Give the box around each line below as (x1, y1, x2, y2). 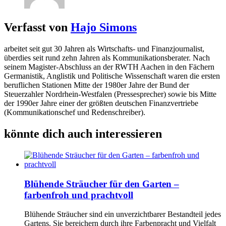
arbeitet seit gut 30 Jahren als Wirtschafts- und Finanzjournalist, (4, 44, 204, 53)
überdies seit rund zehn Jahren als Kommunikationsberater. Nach (4, 53, 210, 63)
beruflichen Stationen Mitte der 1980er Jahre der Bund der (4, 81, 189, 90)
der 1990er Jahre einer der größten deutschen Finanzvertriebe (4, 99, 198, 108)
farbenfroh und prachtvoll (24, 189, 133, 200)
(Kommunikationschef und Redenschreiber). (4, 108, 145, 117)
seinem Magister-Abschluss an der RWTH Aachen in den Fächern (4, 63, 214, 72)
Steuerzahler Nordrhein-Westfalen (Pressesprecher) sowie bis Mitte (4, 90, 216, 99)
